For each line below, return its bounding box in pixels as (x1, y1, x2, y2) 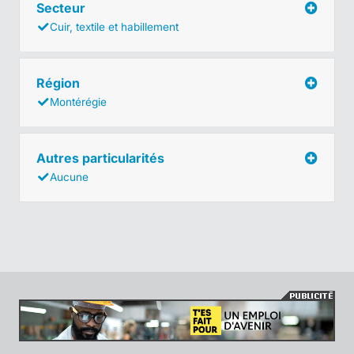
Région (36, 74, 83, 91)
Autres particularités (36, 149, 168, 166)
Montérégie (50, 95, 107, 108)
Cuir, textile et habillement (50, 20, 179, 33)
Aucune (50, 170, 88, 183)
